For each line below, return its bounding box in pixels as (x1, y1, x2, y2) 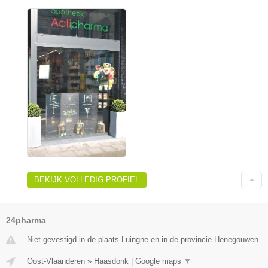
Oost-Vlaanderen (27, 256, 85, 266)
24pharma (6, 215, 46, 225)
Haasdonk (94, 256, 129, 266)
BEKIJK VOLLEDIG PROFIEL (34, 175, 139, 184)
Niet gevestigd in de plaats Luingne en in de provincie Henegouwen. (27, 234, 261, 244)
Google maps (135, 256, 184, 266)
